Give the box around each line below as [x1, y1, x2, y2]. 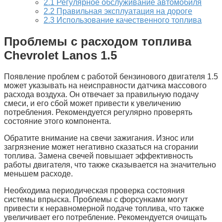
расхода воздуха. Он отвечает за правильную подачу [4, 90, 199, 99]
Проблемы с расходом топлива [4, 34, 191, 48]
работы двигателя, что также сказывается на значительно [4, 160, 216, 169]
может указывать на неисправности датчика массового [4, 81, 207, 90]
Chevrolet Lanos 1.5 [4, 48, 117, 62]
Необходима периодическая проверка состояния [4, 186, 185, 195]
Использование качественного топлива [55, 15, 202, 24]
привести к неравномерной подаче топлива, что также [4, 204, 204, 213]
